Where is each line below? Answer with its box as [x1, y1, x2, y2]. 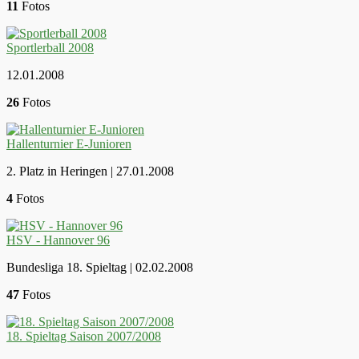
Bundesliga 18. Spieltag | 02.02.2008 [6, 260, 193, 274]
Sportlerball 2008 [6, 40, 94, 54]
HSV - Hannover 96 [6, 232, 110, 247]
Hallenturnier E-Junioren [6, 136, 131, 151]
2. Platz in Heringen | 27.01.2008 [6, 163, 174, 178]
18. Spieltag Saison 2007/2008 [6, 329, 161, 343]
